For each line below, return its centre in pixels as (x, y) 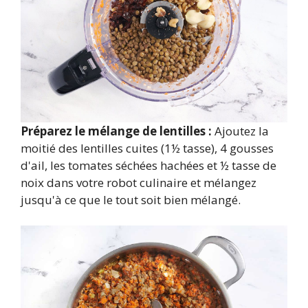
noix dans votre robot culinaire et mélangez (139, 182)
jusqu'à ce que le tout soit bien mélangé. (131, 199)
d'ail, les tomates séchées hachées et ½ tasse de (148, 165)
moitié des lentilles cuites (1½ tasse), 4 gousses (147, 148)
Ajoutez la (240, 131)
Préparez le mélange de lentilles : (116, 131)
